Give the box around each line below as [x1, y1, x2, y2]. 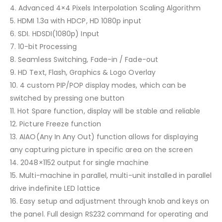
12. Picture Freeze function [10, 119, 101, 129]
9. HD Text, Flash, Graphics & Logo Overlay [10, 67, 156, 78]
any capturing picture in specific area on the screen [10, 145, 193, 155]
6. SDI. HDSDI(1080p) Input [10, 29, 99, 39]
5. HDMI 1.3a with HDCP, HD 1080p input [10, 16, 141, 26]
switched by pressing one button [10, 93, 125, 104]
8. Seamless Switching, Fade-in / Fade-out [10, 55, 158, 65]
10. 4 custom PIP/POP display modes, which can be [10, 80, 187, 91]
